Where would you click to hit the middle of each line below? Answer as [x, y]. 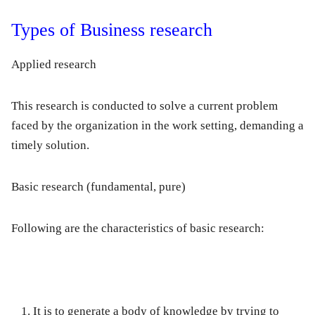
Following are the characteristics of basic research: [138, 229]
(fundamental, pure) [135, 187]
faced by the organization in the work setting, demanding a [157, 126]
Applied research [54, 65]
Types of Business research [112, 30]
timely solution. [50, 146]
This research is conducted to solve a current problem [144, 106]
